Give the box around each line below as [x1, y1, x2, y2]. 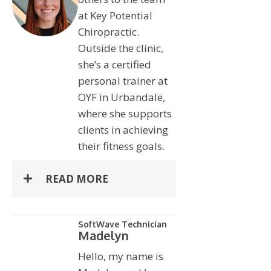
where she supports [77, 106, 172, 120]
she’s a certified [77, 57, 151, 71]
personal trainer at [77, 73, 168, 88]
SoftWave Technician [77, 218, 167, 229]
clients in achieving [77, 122, 168, 137]
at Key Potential [77, 8, 152, 22]
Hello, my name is [77, 249, 163, 263]
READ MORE [45, 171, 108, 186]
